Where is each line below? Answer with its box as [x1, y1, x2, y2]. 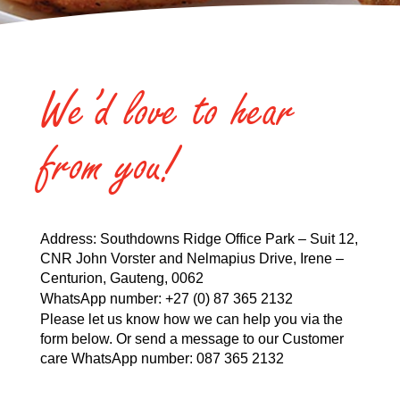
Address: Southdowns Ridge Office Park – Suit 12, [39, 231, 358, 246]
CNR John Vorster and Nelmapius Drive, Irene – [39, 251, 344, 266]
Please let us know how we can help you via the [39, 312, 343, 327]
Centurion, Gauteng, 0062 [39, 271, 204, 286]
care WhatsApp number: [39, 351, 196, 366]
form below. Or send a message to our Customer [39, 331, 344, 346]
